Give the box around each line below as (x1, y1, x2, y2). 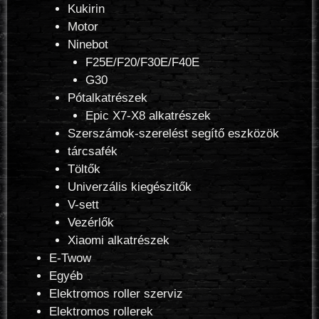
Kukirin (67, 1, 105, 16)
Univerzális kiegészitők (67, 179, 192, 194)
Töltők (67, 162, 100, 176)
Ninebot (67, 37, 108, 51)
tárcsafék (67, 144, 117, 158)
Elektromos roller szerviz (49, 286, 183, 300)
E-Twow (49, 251, 91, 265)
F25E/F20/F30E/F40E (85, 55, 199, 69)
